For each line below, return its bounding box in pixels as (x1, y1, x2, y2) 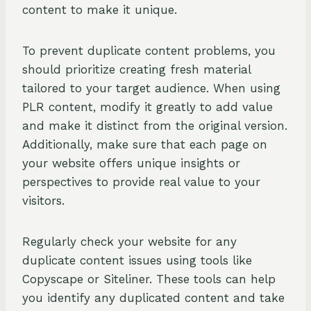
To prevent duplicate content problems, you (22, 44, 276, 58)
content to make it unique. (22, 3, 177, 17)
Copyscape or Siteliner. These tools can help (22, 272, 276, 287)
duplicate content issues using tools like (22, 253, 252, 268)
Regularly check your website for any (22, 235, 237, 249)
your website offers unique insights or (22, 156, 240, 171)
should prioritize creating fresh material (22, 62, 251, 77)
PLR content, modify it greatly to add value (22, 100, 273, 115)
